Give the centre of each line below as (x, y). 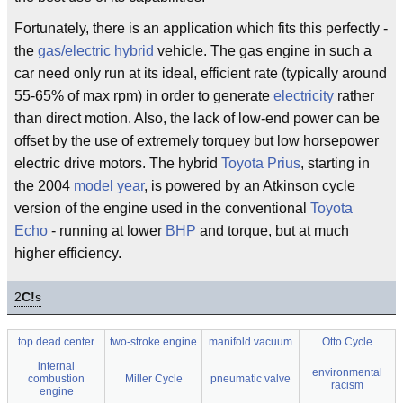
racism (347, 385)
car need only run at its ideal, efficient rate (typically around (201, 73)
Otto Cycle (347, 342)
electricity (304, 96)
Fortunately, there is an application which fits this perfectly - (201, 28)
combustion (56, 379)
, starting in (335, 163)
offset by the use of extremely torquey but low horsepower (197, 141)
